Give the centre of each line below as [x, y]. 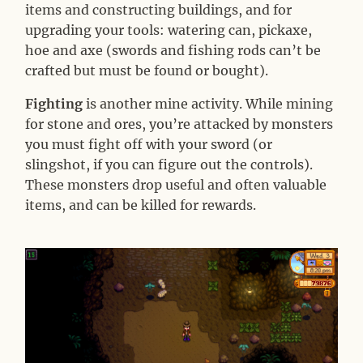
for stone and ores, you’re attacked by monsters [179, 124]
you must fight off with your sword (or [149, 144]
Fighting [54, 103]
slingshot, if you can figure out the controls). [169, 164]
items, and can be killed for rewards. [141, 205]
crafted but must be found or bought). [147, 70]
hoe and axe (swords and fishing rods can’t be [173, 50]
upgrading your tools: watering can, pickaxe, [169, 30]
